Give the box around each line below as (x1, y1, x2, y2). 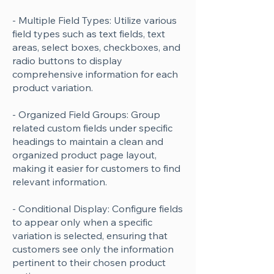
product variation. (12, 81, 93, 94)
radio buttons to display (12, 54, 122, 67)
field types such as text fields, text (12, 28, 165, 40)
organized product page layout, (12, 149, 157, 161)
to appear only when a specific (12, 216, 152, 228)
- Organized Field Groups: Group (12, 108, 160, 120)
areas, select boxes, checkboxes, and (12, 41, 180, 53)
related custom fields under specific (12, 122, 172, 134)
